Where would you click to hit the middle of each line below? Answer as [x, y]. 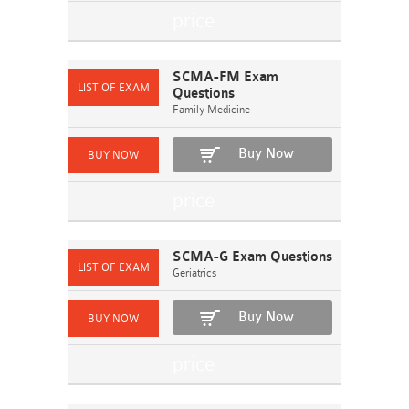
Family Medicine [211, 110]
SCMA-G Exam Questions [252, 257]
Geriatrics [194, 273]
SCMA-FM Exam [225, 77]
